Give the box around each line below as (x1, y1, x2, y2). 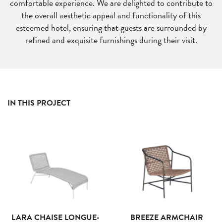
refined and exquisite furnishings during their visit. (25, 33, 197, 47)
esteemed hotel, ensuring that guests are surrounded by (15, 21, 207, 34)
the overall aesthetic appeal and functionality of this (21, 8, 201, 22)
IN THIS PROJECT (7, 97, 70, 109)
